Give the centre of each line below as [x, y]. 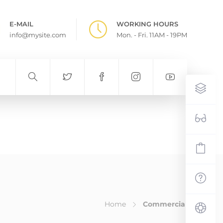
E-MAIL [21, 24]
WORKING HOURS [147, 24]
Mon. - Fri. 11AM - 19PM [152, 35]
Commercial [165, 204]
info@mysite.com [38, 35]
